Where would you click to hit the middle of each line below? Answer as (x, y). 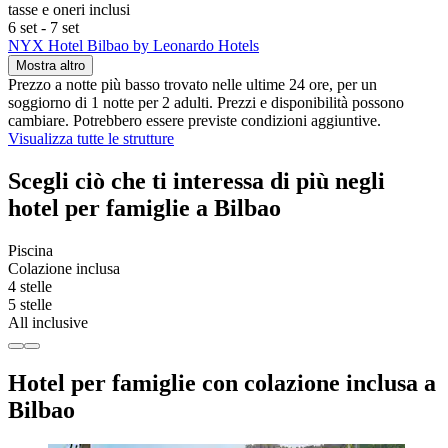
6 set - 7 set (43, 28)
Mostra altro (50, 66)
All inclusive (48, 322)
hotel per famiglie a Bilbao (144, 208)
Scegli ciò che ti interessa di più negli (196, 181)
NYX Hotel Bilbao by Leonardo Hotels (133, 46)
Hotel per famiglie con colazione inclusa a (222, 382)
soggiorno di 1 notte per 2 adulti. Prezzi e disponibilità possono (206, 103)
